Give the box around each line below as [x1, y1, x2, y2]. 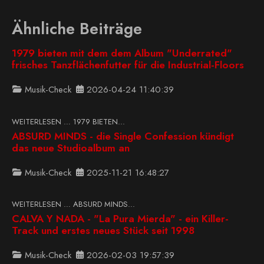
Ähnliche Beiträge [12, 17, 142, 41]
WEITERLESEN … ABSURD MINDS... [12, 199, 135, 210]
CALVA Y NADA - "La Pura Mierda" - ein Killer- [12, 211, 229, 227]
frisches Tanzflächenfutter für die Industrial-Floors [12, 57, 244, 73]
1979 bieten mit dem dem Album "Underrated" [12, 45, 232, 61]
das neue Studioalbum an [12, 140, 130, 156]
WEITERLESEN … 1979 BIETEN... [12, 115, 125, 127]
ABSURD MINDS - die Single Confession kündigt [12, 128, 234, 144]
